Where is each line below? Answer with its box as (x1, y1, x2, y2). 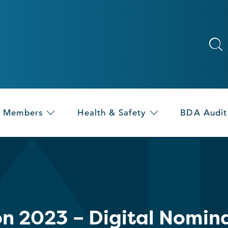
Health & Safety (77, 107, 147, 119)
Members (3, 107, 43, 119)
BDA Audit (180, 107, 227, 119)
